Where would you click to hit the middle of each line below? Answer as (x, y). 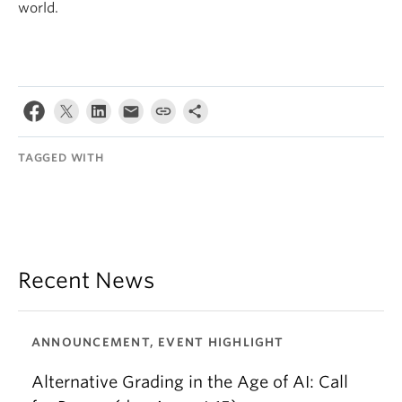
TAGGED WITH (61, 157)
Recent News (86, 280)
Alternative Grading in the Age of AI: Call (190, 382)
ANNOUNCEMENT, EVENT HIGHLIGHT (158, 342)
